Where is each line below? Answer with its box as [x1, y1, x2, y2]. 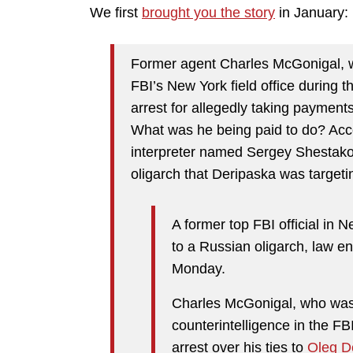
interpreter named [131, 143, 247, 160]
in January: [275, 5, 348, 21]
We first [90, 5, 142, 21]
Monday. [172, 261, 225, 277]
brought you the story [142, 5, 275, 21]
